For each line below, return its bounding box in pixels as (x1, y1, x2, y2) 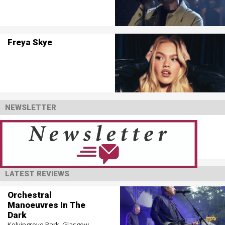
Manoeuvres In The (7, 199, 85, 210)
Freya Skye (7, 37, 52, 47)
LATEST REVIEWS (5, 169, 69, 178)
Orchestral (7, 189, 52, 200)
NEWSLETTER (5, 103, 56, 112)
